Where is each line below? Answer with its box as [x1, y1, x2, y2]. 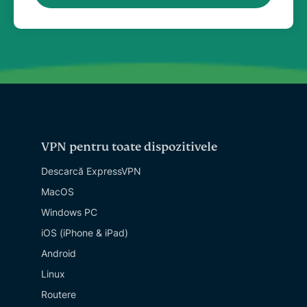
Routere [41, 288, 76, 300]
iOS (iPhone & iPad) [41, 227, 128, 238]
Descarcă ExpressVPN [41, 165, 141, 177]
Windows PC [41, 206, 97, 218]
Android [41, 247, 76, 259]
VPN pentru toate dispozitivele [41, 140, 217, 154]
